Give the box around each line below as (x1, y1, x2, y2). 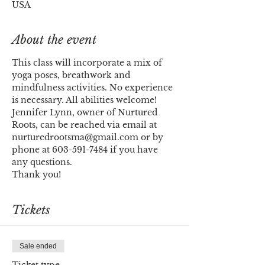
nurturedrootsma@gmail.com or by (12, 132, 166, 143)
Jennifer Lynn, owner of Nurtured (12, 107, 160, 118)
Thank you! (12, 169, 61, 180)
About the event (12, 33, 96, 47)
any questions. (12, 157, 75, 167)
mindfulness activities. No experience (12, 82, 175, 93)
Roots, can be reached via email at (12, 119, 159, 130)
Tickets (12, 203, 50, 217)
